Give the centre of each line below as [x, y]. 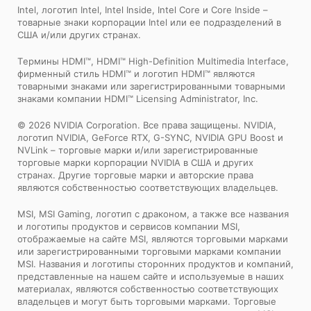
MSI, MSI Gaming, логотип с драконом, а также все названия [153, 214]
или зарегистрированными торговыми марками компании [149, 251]
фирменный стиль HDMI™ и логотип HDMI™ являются [136, 74]
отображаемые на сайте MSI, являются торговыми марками [153, 239]
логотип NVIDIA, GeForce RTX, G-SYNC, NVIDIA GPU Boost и [150, 137]
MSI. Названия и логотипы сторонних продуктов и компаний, [155, 264]
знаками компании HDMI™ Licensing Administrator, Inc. [138, 99]
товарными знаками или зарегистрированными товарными [151, 86]
